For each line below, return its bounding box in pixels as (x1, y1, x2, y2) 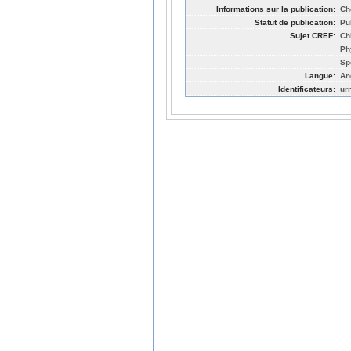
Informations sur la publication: (216, 4, 335, 13)
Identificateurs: (278, 84, 335, 93)
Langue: (305, 71, 335, 80)
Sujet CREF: (290, 31, 335, 40)
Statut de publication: (255, 17, 335, 27)
